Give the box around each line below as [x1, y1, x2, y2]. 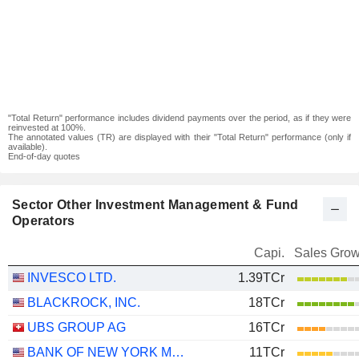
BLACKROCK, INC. [27, 296, 140, 309]
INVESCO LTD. [27, 271, 116, 284]
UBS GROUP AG [27, 321, 126, 334]
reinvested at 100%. [8, 123, 86, 132]
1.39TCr [238, 271, 284, 284]
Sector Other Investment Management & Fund [12, 198, 299, 212]
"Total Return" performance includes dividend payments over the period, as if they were [8, 113, 351, 123]
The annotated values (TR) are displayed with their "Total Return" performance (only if [8, 132, 351, 142]
